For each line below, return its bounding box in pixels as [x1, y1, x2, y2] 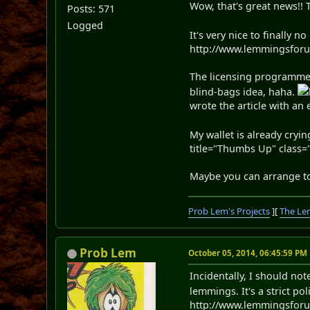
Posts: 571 [67, 1, 116, 15]
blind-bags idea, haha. [190, 84, 298, 98]
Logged [67, 18, 104, 32]
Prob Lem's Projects [188, 204, 271, 217]
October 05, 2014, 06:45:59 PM [188, 247, 308, 258]
